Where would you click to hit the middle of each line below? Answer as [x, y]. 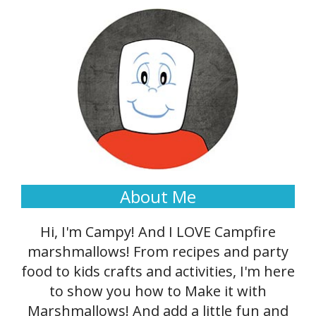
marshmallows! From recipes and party [158, 251]
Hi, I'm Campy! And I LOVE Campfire [158, 231]
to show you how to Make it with [158, 291]
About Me [158, 196]
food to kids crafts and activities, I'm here [158, 271]
